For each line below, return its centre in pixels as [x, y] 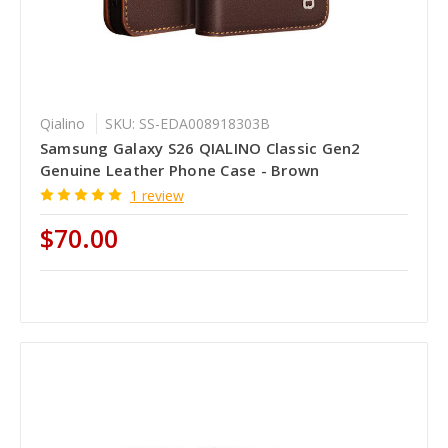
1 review [156, 195]
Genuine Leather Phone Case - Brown [179, 169]
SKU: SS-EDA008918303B [187, 123]
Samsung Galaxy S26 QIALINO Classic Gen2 [200, 147]
